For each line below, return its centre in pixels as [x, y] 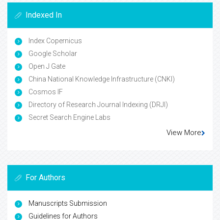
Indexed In [44, 15]
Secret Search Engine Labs [69, 118]
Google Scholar [52, 54]
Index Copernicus [55, 41]
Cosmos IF [45, 92]
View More [184, 133]
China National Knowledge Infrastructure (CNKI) [101, 79]
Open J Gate [46, 67]
